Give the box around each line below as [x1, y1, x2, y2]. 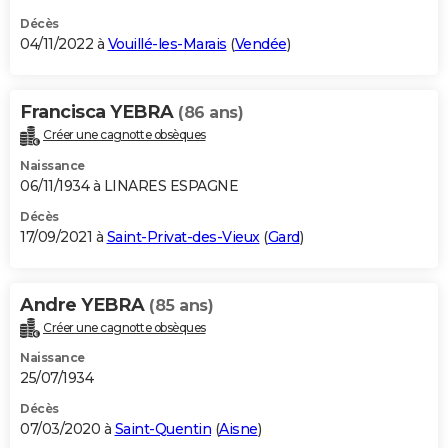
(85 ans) [149, 295, 213, 315]
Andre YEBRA [20, 293, 149, 316]
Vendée [234, 34, 287, 53]
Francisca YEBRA [20, 100, 178, 123]
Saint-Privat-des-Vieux [106, 227, 260, 246]
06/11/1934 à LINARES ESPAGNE [20, 176, 238, 195]
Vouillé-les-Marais [107, 34, 227, 53]
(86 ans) [178, 102, 243, 122]
